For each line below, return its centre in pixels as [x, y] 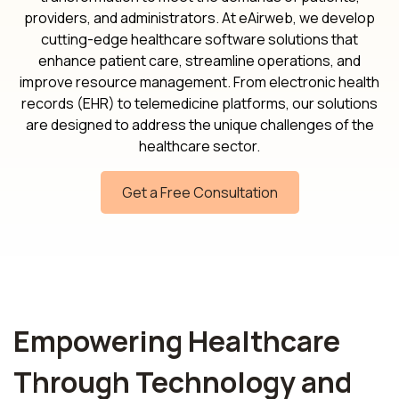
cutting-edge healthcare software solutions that [199, 39]
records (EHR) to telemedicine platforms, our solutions [199, 103]
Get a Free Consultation [199, 192]
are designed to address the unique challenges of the [199, 124]
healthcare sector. [199, 146]
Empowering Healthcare [177, 341]
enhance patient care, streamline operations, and [199, 60]
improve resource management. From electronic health [199, 81]
